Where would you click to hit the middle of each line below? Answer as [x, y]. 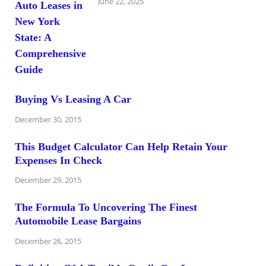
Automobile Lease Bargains [78, 221]
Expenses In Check [58, 160]
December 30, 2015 [48, 119]
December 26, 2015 [48, 241]
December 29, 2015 [48, 180]
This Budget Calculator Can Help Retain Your [121, 146]
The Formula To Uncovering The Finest [106, 208]
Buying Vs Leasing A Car [73, 99]
